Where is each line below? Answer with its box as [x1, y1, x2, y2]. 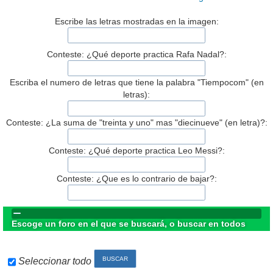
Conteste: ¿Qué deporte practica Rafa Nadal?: [46, 49, 227, 60]
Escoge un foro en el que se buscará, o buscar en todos [12, 218, 246, 229]
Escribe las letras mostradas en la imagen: [54, 16, 219, 27]
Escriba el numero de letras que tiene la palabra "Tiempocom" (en [9, 77, 264, 87]
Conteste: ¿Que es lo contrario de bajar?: [56, 173, 217, 183]
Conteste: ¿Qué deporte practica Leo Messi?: [48, 145, 225, 155]
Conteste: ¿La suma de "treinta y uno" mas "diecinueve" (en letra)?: [5, 117, 268, 127]
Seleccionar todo [18, 256, 91, 267]
